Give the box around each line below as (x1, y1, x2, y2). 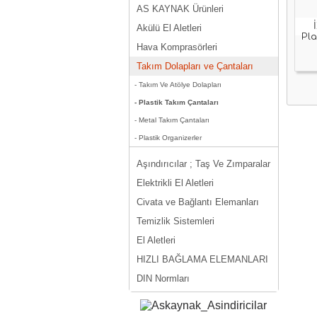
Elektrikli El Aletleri (137, 178, 214, 188)
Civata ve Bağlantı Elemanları (137, 197, 259, 207)
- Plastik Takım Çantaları (134, 98, 219, 106)
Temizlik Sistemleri (137, 216, 214, 226)
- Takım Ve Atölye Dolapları (134, 81, 221, 88)
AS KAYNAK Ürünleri (137, 4, 224, 14)
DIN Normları (137, 273, 190, 284)
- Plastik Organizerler (134, 134, 202, 142)
